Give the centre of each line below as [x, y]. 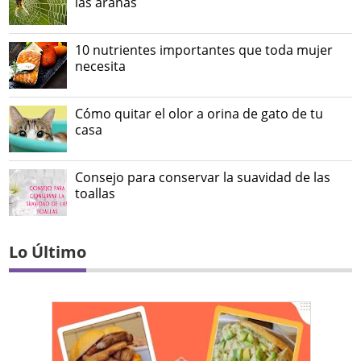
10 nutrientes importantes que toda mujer [204, 50]
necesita [101, 66]
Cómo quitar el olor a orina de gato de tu [199, 113]
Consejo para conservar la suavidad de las [203, 177]
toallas [95, 193]
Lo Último [48, 251]
